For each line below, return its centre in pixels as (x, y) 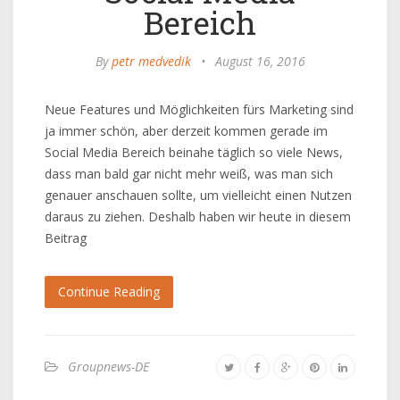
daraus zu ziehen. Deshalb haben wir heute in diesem (198, 217)
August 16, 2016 (260, 61)
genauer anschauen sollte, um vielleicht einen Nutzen (198, 195)
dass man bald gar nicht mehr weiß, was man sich (189, 174)
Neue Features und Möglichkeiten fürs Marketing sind (199, 109)
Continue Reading (109, 292)
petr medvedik (151, 61)
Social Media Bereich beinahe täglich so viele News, (194, 152)
